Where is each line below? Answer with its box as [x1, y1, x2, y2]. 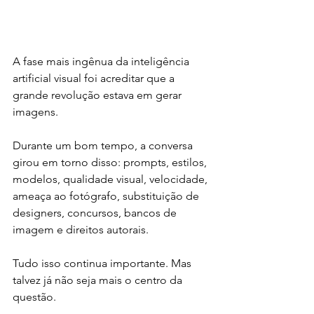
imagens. [13, 104, 58, 118]
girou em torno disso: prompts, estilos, [13, 155, 210, 169]
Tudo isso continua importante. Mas [13, 256, 194, 270]
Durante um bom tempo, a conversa [13, 138, 196, 152]
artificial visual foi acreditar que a [13, 71, 177, 85]
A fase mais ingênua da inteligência [13, 54, 192, 68]
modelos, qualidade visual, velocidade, [13, 172, 210, 186]
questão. [13, 289, 56, 303]
